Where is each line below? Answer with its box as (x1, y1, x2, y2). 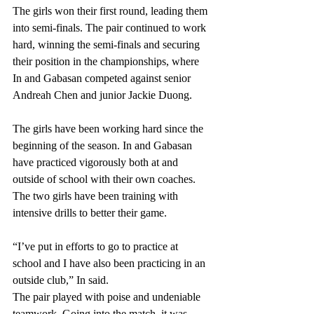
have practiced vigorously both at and (13, 156, 181, 168)
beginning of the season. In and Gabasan (13, 139, 195, 151)
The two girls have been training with (13, 190, 181, 202)
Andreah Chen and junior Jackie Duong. (13, 89, 192, 101)
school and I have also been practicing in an (13, 257, 208, 269)
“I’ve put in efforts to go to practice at (13, 240, 181, 252)
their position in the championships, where (13, 55, 202, 67)
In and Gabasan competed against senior (13, 72, 193, 84)
